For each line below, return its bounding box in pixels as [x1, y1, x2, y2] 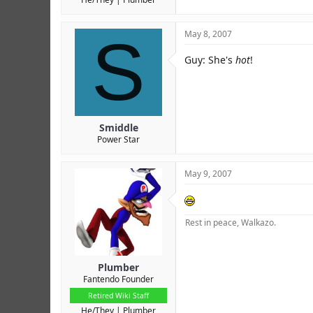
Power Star [97, 133, 140, 145]
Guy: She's [184, 52, 235, 66]
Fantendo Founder [83, 272, 154, 285]
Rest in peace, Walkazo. [185, 216, 276, 228]
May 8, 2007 [184, 27, 232, 40]
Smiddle [99, 120, 138, 134]
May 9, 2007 [184, 167, 232, 180]
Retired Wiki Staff [88, 290, 149, 300]
